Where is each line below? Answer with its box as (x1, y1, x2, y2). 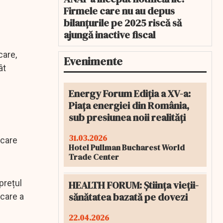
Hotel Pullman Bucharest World (69, 142, 185, 153)
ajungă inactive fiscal (64, 28, 155, 42)
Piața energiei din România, (69, 99, 189, 112)
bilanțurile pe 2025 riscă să (64, 16, 182, 30)
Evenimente (64, 54, 122, 69)
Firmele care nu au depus (64, 4, 175, 18)
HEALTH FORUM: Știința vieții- (69, 178, 199, 192)
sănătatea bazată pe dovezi (69, 190, 188, 204)
